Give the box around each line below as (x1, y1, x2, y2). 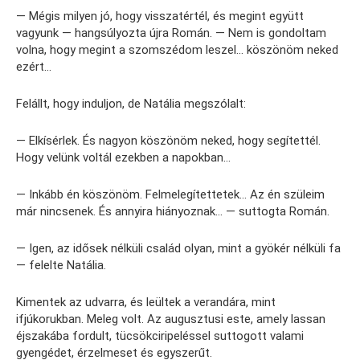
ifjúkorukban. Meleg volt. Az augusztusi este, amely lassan (16, 311, 325, 326)
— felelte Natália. (16, 257, 106, 272)
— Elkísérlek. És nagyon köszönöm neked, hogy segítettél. (16, 133, 321, 148)
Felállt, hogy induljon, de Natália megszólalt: (16, 96, 246, 111)
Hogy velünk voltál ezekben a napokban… (16, 149, 231, 165)
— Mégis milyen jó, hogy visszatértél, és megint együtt (16, 8, 304, 23)
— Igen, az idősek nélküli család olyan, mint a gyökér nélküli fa (16, 240, 341, 256)
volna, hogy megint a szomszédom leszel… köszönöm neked (16, 42, 338, 57)
